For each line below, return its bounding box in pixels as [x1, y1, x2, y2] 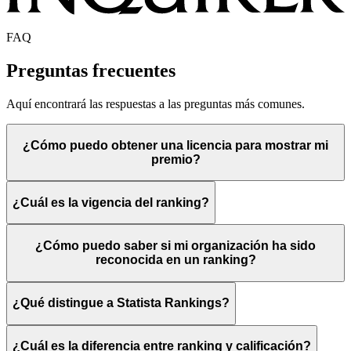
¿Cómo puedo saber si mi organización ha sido [35, 239, 316, 253]
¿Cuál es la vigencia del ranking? [13, 195, 209, 209]
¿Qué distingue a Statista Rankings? [13, 296, 230, 310]
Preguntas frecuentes [6, 60, 175, 81]
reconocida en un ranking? [95, 253, 256, 267]
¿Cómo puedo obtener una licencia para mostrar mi [23, 138, 328, 152]
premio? [150, 152, 201, 166]
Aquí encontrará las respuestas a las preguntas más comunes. [6, 97, 305, 111]
